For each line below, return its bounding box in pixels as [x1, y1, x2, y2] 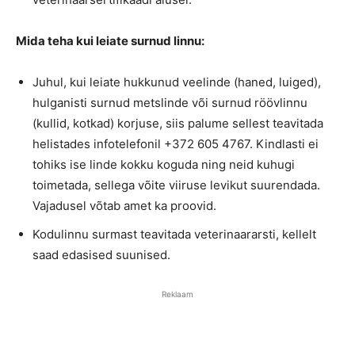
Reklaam [162, 289, 193, 300]
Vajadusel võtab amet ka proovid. [32, 198, 216, 214]
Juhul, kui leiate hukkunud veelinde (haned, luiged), [32, 74, 321, 90]
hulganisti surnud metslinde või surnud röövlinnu [32, 95, 307, 111]
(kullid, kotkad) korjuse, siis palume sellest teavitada [32, 116, 323, 132]
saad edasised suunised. [32, 247, 170, 263]
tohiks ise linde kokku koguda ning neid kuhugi [32, 157, 295, 173]
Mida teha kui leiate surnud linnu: [16, 33, 204, 49]
